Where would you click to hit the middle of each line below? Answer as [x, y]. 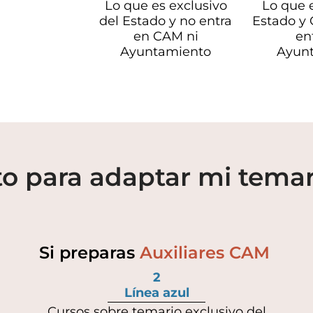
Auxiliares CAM [207, 252]
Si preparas [89, 252]
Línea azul [156, 292]
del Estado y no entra [166, 21]
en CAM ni [166, 36]
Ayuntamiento [166, 51]
